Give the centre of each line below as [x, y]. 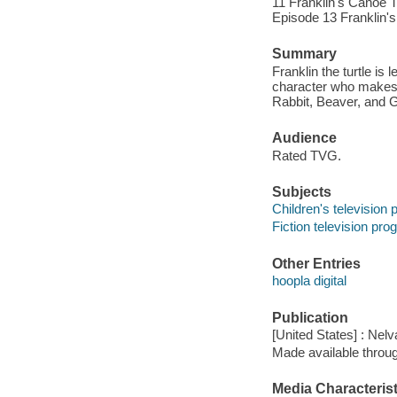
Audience [304, 138]
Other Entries [316, 263]
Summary [304, 54]
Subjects [301, 191]
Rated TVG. [306, 155]
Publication [310, 317]
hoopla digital [309, 281]
